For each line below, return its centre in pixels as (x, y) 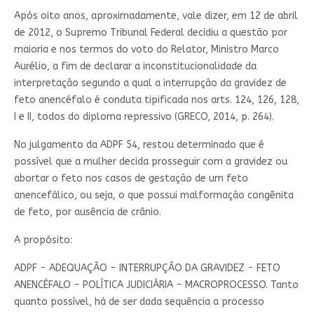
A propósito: (43, 240)
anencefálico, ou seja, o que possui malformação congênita (153, 195)
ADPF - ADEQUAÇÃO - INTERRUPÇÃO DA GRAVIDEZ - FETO (147, 268)
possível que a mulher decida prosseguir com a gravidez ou (150, 161)
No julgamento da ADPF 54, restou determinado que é (139, 144)
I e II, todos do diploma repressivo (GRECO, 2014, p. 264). (144, 116)
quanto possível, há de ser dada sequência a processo (139, 301)
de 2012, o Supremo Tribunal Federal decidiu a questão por (150, 32)
